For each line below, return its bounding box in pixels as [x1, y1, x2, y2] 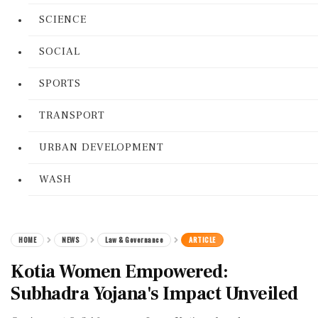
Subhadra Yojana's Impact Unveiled [11, 282, 298, 306]
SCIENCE [39, 13, 87, 26]
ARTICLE [189, 234, 216, 245]
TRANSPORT [39, 109, 105, 122]
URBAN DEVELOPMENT [39, 141, 164, 154]
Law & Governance [105, 234, 163, 245]
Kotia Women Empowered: [11, 260, 228, 284]
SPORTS [39, 77, 81, 90]
